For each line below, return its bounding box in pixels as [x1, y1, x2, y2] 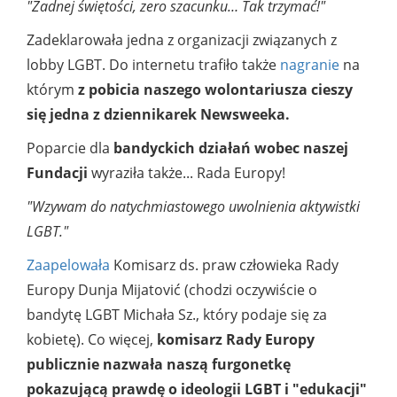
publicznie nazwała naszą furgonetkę [27, 354, 291, 375]
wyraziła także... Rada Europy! [88, 163, 285, 183]
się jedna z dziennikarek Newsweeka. [27, 105, 290, 125]
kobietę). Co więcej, [27, 330, 157, 350]
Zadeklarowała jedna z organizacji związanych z [27, 30, 337, 51]
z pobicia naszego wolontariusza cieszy [78, 80, 353, 100]
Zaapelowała [27, 255, 110, 276]
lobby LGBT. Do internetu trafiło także [27, 55, 280, 75]
